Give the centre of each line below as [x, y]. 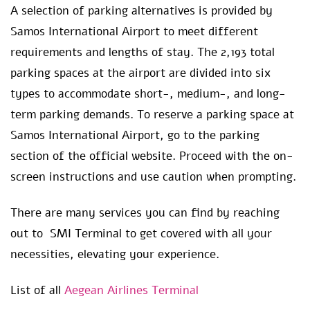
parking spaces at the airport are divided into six [140, 73]
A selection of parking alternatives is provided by [142, 11]
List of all [37, 291]
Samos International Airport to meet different [134, 32]
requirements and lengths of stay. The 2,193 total [143, 53]
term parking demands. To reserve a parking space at [152, 115]
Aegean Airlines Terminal [131, 291]
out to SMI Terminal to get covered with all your [141, 234]
